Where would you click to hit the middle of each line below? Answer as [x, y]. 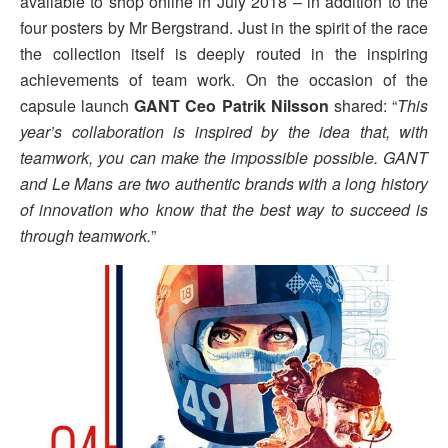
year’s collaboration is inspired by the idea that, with [224, 131]
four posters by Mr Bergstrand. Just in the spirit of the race [224, 27]
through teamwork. [85, 235]
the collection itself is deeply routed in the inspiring [224, 53]
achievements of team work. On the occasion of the [224, 79]
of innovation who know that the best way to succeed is [224, 209]
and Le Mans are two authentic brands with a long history [224, 183]
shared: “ [363, 105]
